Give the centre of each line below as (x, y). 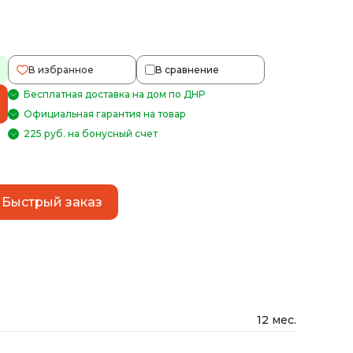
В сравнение (188, 70)
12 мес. (277, 320)
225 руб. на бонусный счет (91, 134)
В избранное (61, 70)
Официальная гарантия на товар (105, 114)
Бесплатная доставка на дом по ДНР (115, 94)
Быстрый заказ (52, 202)
